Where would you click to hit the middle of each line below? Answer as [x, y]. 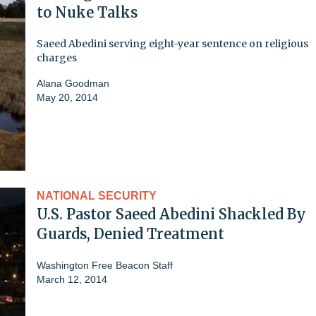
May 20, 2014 [67, 97]
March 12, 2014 [72, 279]
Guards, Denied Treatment [130, 233]
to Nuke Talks [87, 12]
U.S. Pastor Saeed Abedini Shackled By [171, 214]
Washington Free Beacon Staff [105, 265]
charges [57, 57]
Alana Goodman [73, 83]
